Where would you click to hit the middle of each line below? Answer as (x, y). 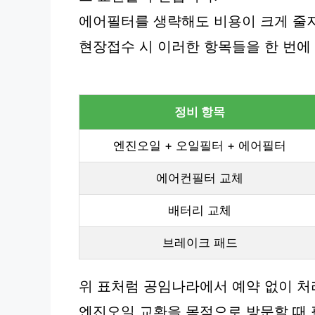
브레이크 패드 (200, 243)
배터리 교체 (200, 210)
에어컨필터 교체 (200, 178)
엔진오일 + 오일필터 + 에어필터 (200, 146)
